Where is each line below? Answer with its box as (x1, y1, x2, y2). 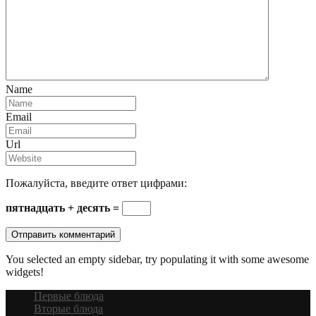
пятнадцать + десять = (6, 201, 122, 214)
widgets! (6, 265, 44, 278)
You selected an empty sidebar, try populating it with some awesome (6, 253, 309, 265)
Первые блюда (34, 289, 104, 302)
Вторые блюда (34, 302, 103, 315)
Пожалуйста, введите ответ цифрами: (6, 176, 187, 189)
